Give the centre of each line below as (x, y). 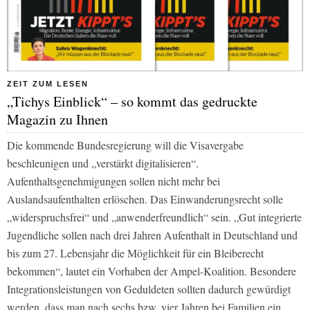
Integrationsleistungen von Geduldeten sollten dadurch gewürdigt (149, 289)
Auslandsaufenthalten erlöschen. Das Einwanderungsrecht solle (145, 199)
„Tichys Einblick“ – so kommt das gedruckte (132, 101)
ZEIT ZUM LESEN (48, 83)
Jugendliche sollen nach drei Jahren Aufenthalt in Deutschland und (152, 235)
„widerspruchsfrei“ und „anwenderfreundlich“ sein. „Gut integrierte (154, 217)
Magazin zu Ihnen (57, 119)
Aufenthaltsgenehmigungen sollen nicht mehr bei (113, 181)
